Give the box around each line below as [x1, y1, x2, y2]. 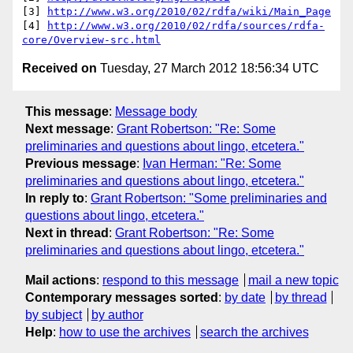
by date [225, 290, 266, 304]
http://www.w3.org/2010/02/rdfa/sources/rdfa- [47, 20, 325, 32]
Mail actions [25, 273, 96, 287]
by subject [25, 307, 82, 321]
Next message [25, 121, 110, 136]
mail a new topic [247, 273, 339, 287]
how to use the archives [59, 325, 191, 339]
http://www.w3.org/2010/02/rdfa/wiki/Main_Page [47, 6, 331, 18]
